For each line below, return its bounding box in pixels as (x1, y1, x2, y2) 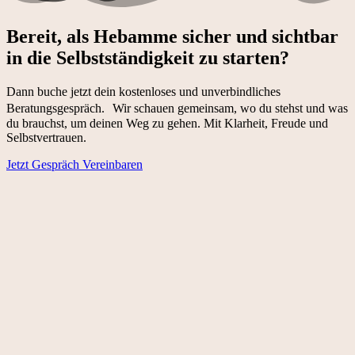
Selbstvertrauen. (6, 131, 86, 145)
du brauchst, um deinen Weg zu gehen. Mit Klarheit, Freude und (6, 116, 328, 131)
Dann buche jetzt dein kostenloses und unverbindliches (6, 85, 281, 99)
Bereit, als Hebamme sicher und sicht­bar (6, 26, 338, 48)
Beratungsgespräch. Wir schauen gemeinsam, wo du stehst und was (6, 101, 348, 116)
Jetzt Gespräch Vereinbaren (6, 158, 143, 172)
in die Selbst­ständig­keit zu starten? (6, 48, 289, 69)
